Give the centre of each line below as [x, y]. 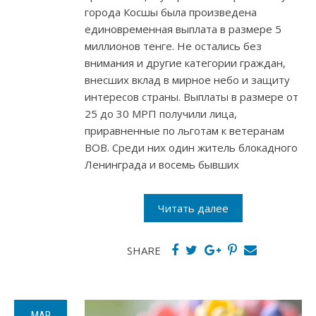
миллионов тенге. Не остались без [173, 46]
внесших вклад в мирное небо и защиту [187, 80]
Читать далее [193, 208]
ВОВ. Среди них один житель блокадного [191, 148]
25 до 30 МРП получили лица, [161, 114]
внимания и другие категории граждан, [185, 63]
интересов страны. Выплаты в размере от [192, 97]
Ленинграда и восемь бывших [162, 165]
